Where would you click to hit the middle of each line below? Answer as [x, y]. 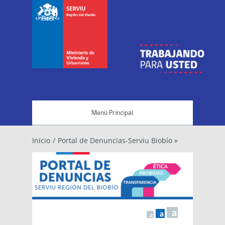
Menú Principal [113, 113]
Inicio [41, 140]
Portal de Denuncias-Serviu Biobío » [118, 140]
